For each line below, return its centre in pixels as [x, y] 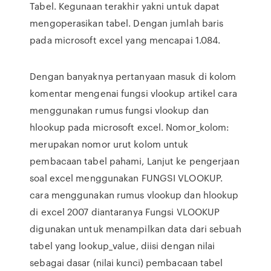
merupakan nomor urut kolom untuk [109, 144]
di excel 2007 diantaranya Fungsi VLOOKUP [125, 212]
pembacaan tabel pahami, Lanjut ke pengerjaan [135, 161]
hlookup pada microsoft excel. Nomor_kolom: [130, 127]
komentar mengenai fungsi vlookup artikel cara [133, 93]
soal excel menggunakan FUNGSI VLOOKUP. [126, 178]
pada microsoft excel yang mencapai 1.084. [125, 40]
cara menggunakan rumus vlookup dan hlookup [134, 195]
